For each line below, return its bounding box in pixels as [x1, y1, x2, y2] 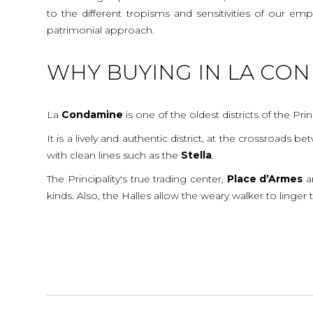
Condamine [61, 108, 124, 121]
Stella [181, 148, 212, 161]
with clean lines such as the [47, 148, 182, 161]
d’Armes [259, 172, 303, 185]
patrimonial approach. [47, 23, 155, 36]
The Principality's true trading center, [47, 172, 227, 185]
